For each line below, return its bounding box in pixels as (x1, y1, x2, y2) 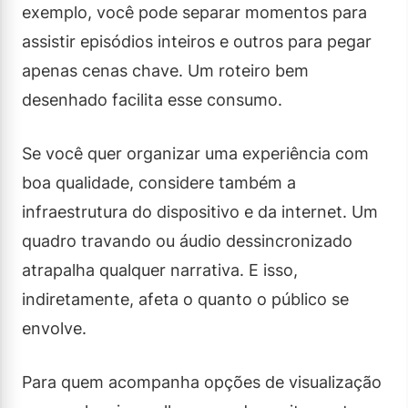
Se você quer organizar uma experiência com (22, 143, 369, 163)
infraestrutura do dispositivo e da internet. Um (22, 201, 378, 221)
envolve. (22, 318, 87, 338)
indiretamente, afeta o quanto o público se (22, 289, 349, 309)
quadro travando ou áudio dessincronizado (22, 230, 352, 250)
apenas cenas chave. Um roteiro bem (22, 60, 309, 80)
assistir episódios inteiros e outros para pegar (22, 31, 372, 51)
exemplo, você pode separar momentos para (22, 2, 367, 22)
